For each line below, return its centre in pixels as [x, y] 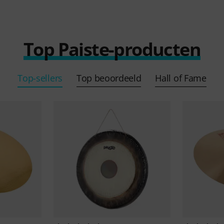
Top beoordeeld [109, 78]
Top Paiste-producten [112, 49]
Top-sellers [40, 78]
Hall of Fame [181, 78]
